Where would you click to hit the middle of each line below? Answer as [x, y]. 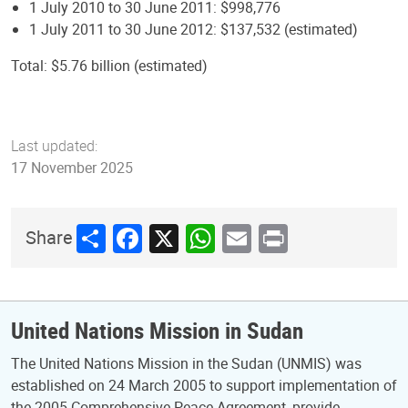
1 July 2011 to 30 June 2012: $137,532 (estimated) [194, 29]
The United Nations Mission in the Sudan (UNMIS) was [186, 363]
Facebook [176, 238]
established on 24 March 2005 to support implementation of [204, 385]
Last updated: [54, 145]
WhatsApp [253, 238]
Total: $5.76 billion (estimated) [109, 65]
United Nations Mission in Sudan [157, 330]
